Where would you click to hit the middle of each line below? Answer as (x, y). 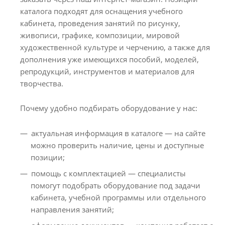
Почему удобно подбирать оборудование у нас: (109, 108)
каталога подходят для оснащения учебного (101, 11)
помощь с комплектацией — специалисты (108, 173)
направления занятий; (72, 209)
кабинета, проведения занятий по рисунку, (100, 23)
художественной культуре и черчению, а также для (115, 47)
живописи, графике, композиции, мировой (100, 35)
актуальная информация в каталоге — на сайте (118, 133)
